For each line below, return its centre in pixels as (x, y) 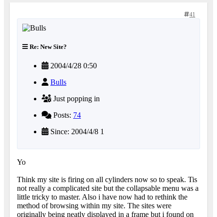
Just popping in (76, 99)
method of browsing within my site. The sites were (94, 206)
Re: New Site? (47, 47)
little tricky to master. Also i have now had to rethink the (102, 197)
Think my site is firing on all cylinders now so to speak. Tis (107, 180)
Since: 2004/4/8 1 (76, 132)
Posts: (62, 115)
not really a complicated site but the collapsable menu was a (108, 188)
